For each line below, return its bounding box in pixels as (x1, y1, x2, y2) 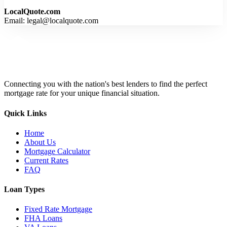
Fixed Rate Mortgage (24, 205, 92, 214)
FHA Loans (24, 214, 62, 223)
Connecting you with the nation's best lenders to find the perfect (4, 80, 207, 89)
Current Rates (24, 156, 68, 165)
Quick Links (4, 108, 47, 118)
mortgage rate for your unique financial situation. (4, 89, 160, 98)
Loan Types (4, 185, 45, 194)
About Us (24, 137, 56, 146)
